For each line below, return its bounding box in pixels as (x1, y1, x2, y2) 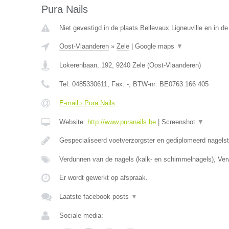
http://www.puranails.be (87, 118, 156, 126)
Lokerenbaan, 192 (59, 61, 112, 69)
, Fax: (107, 80, 127, 88)
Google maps (134, 42, 176, 50)
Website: (59, 118, 87, 126)
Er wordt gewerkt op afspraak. (59, 174, 148, 181)
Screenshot (161, 118, 197, 126)
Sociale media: (59, 212, 103, 219)
